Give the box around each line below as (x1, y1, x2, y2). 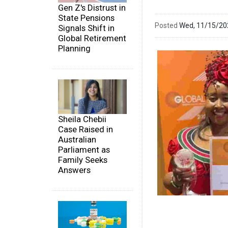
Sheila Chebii (58, 113, 106, 124)
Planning (58, 43, 91, 54)
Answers (58, 164, 91, 175)
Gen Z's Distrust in (58, 3, 126, 13)
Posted (155, 21, 178, 30)
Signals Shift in (58, 23, 115, 34)
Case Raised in (58, 124, 113, 134)
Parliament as (58, 144, 110, 155)
